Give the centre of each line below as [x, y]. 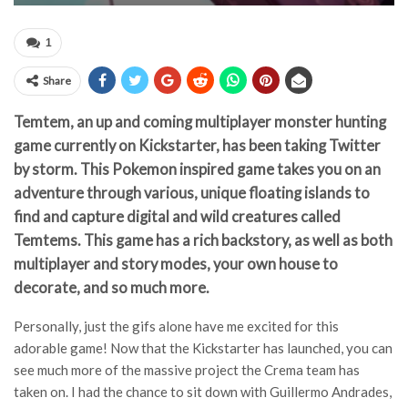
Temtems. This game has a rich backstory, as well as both [203, 240]
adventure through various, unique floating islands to [192, 193]
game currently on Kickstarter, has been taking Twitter [197, 146]
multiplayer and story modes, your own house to [176, 264]
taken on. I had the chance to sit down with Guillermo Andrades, [203, 392]
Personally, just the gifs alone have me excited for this [176, 326]
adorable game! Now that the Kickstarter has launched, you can [203, 348]
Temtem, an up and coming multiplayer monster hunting [200, 122]
